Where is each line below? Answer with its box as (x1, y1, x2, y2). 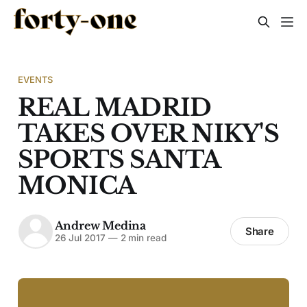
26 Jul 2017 (54, 232, 106, 244)
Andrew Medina (54, 219, 146, 233)
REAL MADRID (17, 92, 212, 122)
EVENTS (17, 73, 53, 85)
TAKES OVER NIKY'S (17, 118, 279, 148)
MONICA (17, 170, 136, 200)
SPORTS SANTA (17, 144, 221, 174)
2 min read (117, 232, 167, 244)
